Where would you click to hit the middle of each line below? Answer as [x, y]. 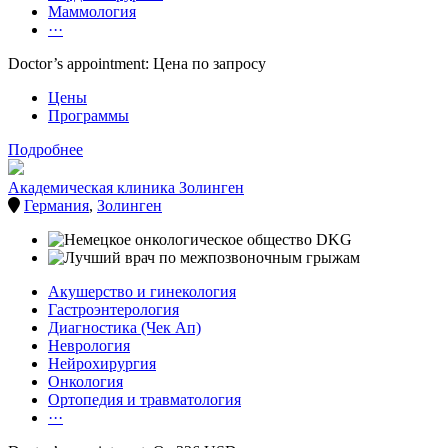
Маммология [92, 12]
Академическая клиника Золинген [126, 188]
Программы [88, 116]
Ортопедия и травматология [144, 400]
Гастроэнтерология [113, 310]
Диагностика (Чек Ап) [124, 328]
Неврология [89, 346]
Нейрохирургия [102, 364]
